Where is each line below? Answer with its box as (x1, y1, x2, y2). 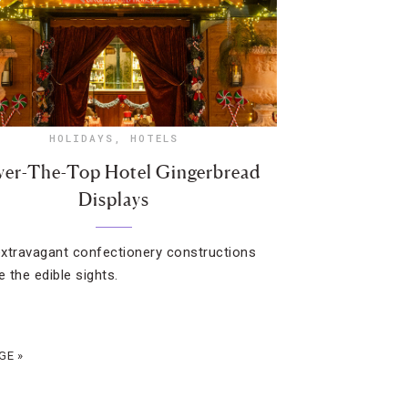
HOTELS (129, 131, 178, 145)
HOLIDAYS (48, 131, 114, 145)
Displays (77, 189, 149, 210)
